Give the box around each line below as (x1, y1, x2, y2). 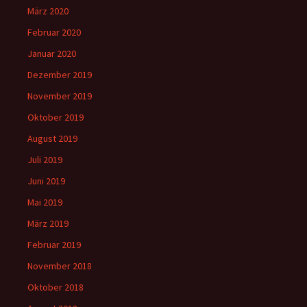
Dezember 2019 (27, 69, 92, 81)
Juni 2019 (27, 175, 65, 187)
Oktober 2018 (27, 281, 84, 293)
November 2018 (27, 260, 92, 272)
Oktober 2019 (27, 111, 84, 123)
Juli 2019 (27, 153, 62, 166)
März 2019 (27, 217, 69, 230)
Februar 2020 (27, 26, 81, 38)
